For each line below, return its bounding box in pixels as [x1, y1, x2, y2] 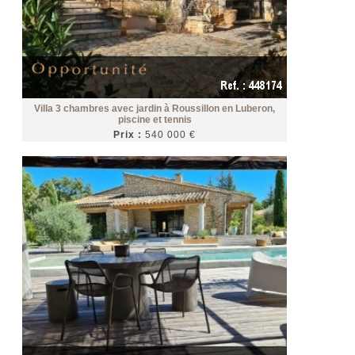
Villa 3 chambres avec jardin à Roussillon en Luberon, [34, 103, 276, 115]
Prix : [113, 129, 143, 141]
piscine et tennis [117, 114, 192, 126]
